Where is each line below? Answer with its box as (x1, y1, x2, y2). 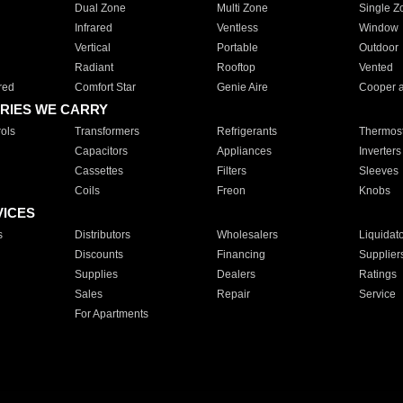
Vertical (74, 41, 111, 54)
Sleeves (358, 165, 399, 177)
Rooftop (216, 61, 255, 74)
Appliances (216, 145, 272, 157)
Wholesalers (216, 228, 278, 241)
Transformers (74, 125, 139, 138)
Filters (216, 165, 246, 177)
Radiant (74, 61, 113, 74)
